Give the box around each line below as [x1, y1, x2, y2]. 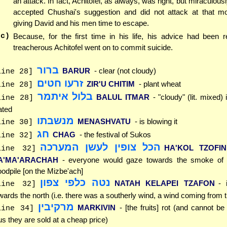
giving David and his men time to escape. [13, 18, 149, 27]
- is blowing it [134, 117, 177, 126]
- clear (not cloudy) [94, 66, 156, 75]
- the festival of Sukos [79, 130, 151, 139]
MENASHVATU [78, 117, 131, 126]
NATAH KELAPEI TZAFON [114, 179, 215, 188]
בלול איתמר [37, 91, 93, 102]
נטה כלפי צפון [40, 177, 111, 188]
